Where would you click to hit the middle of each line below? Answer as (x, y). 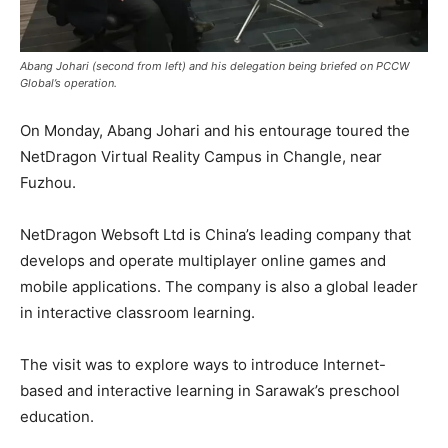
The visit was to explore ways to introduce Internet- (203, 364)
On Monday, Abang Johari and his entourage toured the (215, 130)
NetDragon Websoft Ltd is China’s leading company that (215, 234)
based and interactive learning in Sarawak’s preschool (210, 390)
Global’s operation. (68, 82)
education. (57, 416)
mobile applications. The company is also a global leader (219, 286)
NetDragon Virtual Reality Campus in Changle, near (201, 156)
